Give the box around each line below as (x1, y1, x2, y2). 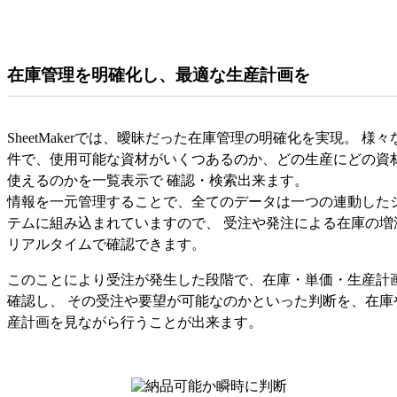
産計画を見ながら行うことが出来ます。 (7, 314, 262, 330)
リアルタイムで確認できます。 (7, 236, 206, 252)
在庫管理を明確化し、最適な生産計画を (7, 65, 310, 84)
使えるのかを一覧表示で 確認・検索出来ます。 (7, 172, 308, 188)
